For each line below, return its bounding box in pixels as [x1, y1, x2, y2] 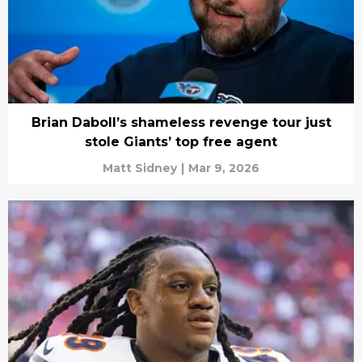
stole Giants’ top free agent [85, 133, 277, 149]
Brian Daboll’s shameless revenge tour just [31, 114, 331, 130]
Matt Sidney [103, 160, 177, 175]
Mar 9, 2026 [188, 160, 259, 175]
